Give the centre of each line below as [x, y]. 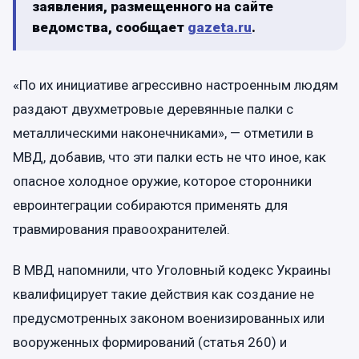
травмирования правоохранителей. [121, 229]
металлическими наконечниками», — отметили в [163, 133]
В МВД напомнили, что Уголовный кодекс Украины [172, 270]
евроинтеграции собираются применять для [150, 205]
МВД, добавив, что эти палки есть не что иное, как [169, 157]
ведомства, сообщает [110, 27]
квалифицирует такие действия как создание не [163, 294]
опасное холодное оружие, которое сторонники [162, 181]
